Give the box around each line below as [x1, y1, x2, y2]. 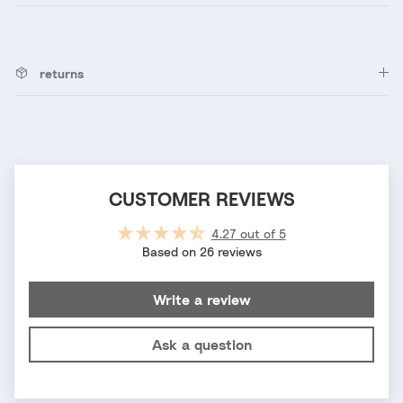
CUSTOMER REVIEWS [108, 187, 295, 210]
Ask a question [151, 335, 252, 354]
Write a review [152, 290, 251, 309]
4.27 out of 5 [210, 225, 286, 241]
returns [40, 65, 84, 81]
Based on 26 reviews [141, 243, 262, 259]
